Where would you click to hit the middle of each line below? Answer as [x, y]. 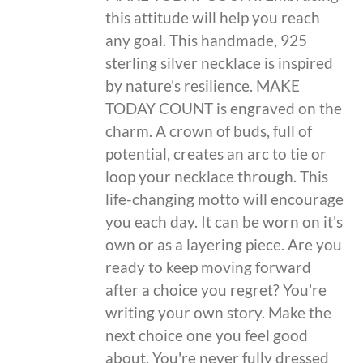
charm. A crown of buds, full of [209, 130]
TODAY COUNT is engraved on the [224, 108]
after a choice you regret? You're [216, 289]
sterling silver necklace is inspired [220, 62]
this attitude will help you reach [213, 17]
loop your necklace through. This [217, 176]
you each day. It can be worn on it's [224, 221]
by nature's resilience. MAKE [203, 85]
